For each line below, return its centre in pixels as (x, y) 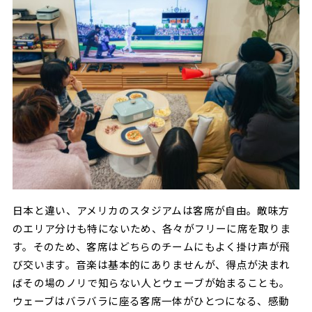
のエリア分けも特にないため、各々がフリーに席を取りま (151, 228)
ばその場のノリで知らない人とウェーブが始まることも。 (151, 282)
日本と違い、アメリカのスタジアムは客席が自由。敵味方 (151, 210)
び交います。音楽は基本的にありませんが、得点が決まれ (151, 264)
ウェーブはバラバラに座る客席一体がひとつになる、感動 (151, 300)
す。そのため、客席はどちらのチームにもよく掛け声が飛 (151, 246)
